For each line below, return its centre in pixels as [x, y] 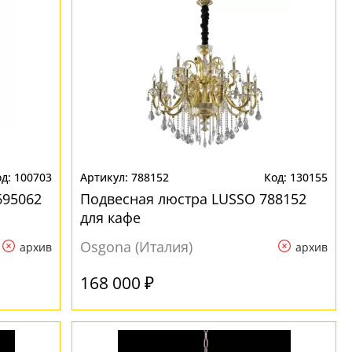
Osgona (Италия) [137, 247]
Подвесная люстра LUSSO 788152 [194, 199]
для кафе [111, 218]
